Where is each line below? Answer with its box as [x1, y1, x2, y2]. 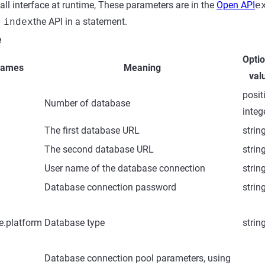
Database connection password [44, 182, 176, 193]
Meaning [124, 62, 161, 73]
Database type [44, 217, 105, 228]
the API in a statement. [33, 16, 127, 27]
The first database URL [44, 125, 140, 136]
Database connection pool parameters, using [44, 253, 231, 264]
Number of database [44, 98, 130, 109]
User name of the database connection [44, 163, 205, 174]
